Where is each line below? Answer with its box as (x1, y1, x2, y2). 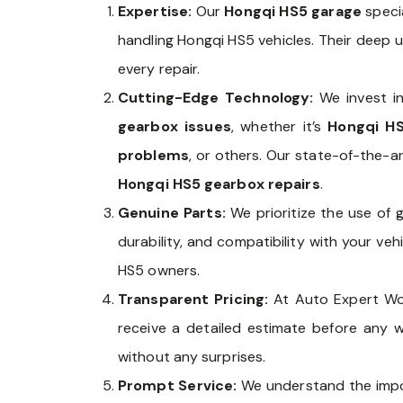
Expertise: (118, 2, 192, 22)
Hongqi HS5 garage (224, 2, 362, 22)
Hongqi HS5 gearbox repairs (118, 175, 320, 194)
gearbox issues (118, 117, 231, 137)
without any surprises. (118, 347, 266, 367)
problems (118, 146, 189, 166)
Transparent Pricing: (118, 290, 274, 309)
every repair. (118, 59, 201, 79)
